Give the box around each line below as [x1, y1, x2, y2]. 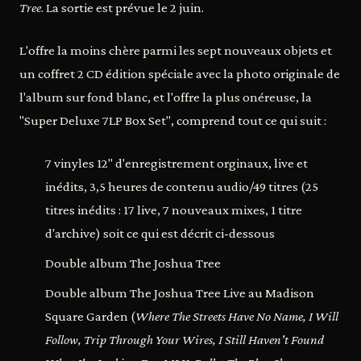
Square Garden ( [45, 309, 135, 324]
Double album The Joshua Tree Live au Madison [45, 285, 314, 301]
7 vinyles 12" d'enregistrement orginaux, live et [45, 156, 308, 171]
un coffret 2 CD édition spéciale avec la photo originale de [19, 66, 340, 81]
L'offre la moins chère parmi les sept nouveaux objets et [19, 43, 332, 58]
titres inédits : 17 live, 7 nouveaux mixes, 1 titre [45, 202, 302, 218]
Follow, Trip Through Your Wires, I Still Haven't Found [45, 332, 324, 347]
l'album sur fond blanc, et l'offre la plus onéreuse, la [19, 89, 312, 105]
